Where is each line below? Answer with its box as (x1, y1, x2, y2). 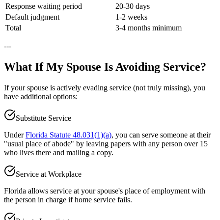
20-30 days (115, 2, 150, 11)
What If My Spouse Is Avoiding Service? (4, 60, 206, 74)
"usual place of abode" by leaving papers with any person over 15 (4, 139, 208, 148)
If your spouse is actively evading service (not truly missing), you (4, 83, 205, 92)
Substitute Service (16, 114, 71, 123)
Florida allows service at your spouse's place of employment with (4, 187, 205, 195)
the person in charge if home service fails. (4, 195, 132, 204)
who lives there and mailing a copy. (4, 148, 113, 157)
